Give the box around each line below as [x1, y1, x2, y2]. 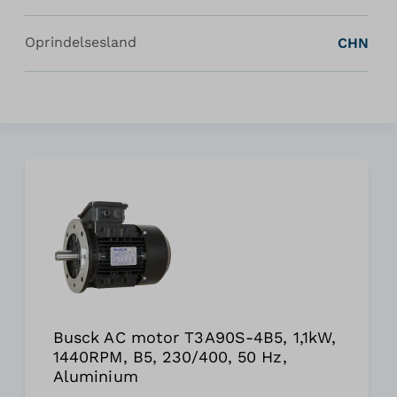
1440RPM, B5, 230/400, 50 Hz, [52, 346, 287, 366]
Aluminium [52, 366, 138, 385]
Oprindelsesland [24, 33, 136, 51]
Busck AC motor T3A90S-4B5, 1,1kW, [52, 327, 337, 346]
